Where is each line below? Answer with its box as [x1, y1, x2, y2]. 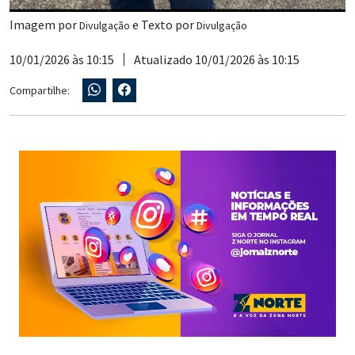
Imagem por [10, 17, 79, 33]
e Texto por [130, 17, 197, 33]
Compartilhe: [10, 82, 70, 97]
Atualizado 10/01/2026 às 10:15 [134, 52, 300, 68]
